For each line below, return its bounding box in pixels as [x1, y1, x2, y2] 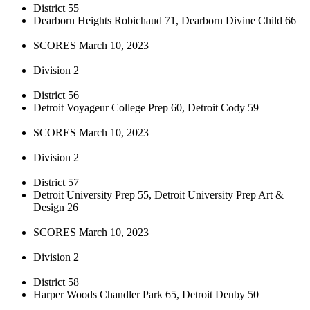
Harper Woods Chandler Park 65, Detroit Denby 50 [33, 288, 259, 300]
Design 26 [33, 201, 78, 213]
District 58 [33, 275, 79, 288]
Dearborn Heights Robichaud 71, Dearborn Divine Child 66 [33, 14, 296, 26]
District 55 [33, 1, 79, 14]
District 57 [33, 176, 79, 188]
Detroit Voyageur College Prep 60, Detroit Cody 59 [33, 101, 259, 113]
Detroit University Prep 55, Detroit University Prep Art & [33, 188, 284, 201]
